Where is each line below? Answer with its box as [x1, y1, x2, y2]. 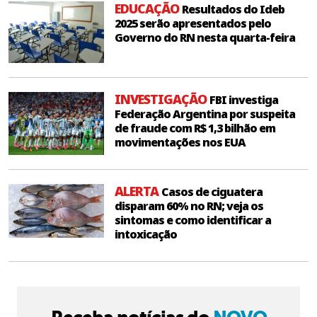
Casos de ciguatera [161, 184, 263, 200]
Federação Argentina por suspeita [115, 106, 295, 122]
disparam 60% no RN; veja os [115, 198, 263, 214]
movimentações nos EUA [115, 134, 246, 151]
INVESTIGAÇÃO [115, 91, 209, 108]
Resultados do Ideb [182, 1, 284, 18]
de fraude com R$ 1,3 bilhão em [115, 120, 275, 137]
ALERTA [115, 183, 161, 200]
